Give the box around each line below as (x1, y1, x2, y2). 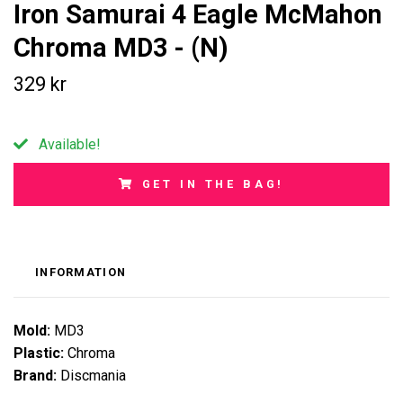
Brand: (13, 367, 57, 385)
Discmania (57, 367, 126, 385)
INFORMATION (35, 265, 127, 280)
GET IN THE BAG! (141, 177, 285, 192)
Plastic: (13, 345, 67, 363)
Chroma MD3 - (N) (13, 32, 228, 64)
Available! (35, 136, 101, 154)
